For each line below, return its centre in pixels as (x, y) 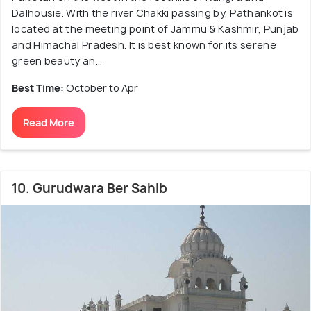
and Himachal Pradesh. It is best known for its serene (144, 44)
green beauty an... (57, 60)
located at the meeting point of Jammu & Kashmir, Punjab (155, 28)
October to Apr (102, 87)
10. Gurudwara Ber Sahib (90, 188)
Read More (49, 122)
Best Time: (39, 87)
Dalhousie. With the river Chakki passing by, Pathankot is (153, 12)
